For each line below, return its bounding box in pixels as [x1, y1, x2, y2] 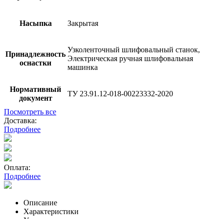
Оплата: [4, 163, 30, 172]
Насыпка [19, 19, 52, 27]
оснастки [20, 58, 51, 67]
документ [19, 93, 52, 102]
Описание [23, 198, 57, 207]
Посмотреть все [4, 107, 56, 116]
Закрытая [67, 19, 98, 27]
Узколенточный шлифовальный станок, [67, 45, 200, 54]
